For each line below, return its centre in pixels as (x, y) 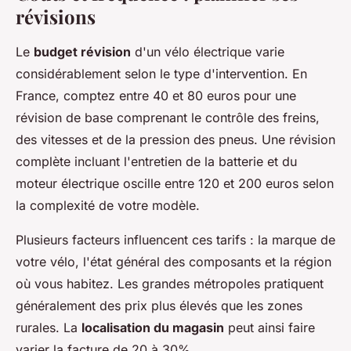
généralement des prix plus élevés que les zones (159, 306)
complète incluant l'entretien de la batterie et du (156, 162)
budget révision (82, 52)
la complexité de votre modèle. (108, 206)
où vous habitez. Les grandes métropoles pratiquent (170, 284)
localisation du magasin (153, 328)
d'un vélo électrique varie (208, 52)
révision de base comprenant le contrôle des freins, (168, 118)
